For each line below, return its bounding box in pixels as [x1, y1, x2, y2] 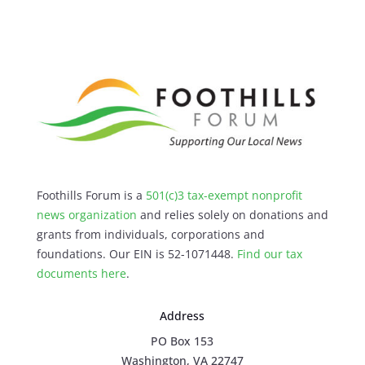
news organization [36, 206, 137, 222]
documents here [36, 265, 126, 281]
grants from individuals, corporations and [36, 226, 265, 242]
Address [160, 307, 205, 323]
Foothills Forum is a [36, 187, 146, 203]
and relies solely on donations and [136, 206, 328, 222]
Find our [236, 245, 286, 262]
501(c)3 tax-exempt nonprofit [145, 187, 302, 203]
